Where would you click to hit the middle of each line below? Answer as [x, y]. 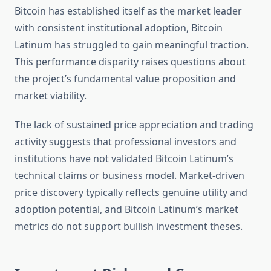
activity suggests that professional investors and [126, 142]
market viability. [51, 96]
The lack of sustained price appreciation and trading [134, 125]
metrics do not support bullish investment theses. [129, 227]
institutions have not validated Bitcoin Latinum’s [124, 159]
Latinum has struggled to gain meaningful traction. [132, 45]
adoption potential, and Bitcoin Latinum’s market [126, 210]
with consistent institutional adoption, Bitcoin [119, 28]
